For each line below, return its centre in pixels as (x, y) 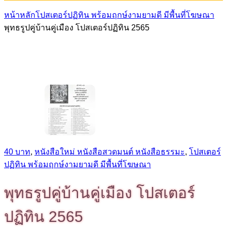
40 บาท (17, 152)
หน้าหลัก (20, 15)
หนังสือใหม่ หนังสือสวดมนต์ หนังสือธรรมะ (110, 152)
